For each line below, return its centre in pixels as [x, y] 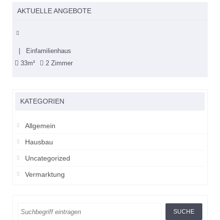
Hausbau [39, 142]
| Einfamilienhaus [43, 51]
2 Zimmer [58, 63]
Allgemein [40, 126]
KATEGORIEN [42, 101]
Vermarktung [45, 174]
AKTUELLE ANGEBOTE [54, 11]
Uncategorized [48, 158]
